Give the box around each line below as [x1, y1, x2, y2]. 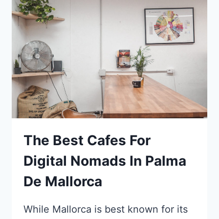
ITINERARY [74, 51, 121, 62]
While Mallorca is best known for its [23, 203, 188, 216]
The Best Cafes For [23, 132, 151, 149]
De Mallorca [23, 173, 102, 190]
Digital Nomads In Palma [23, 153, 186, 170]
